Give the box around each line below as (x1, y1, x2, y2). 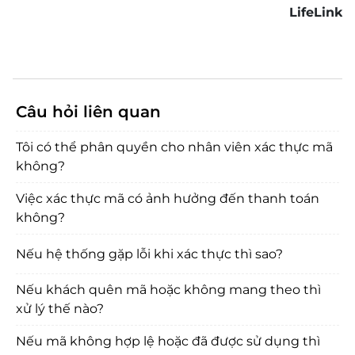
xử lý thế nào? (16, 301, 104, 316)
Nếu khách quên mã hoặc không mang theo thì (16, 282, 321, 297)
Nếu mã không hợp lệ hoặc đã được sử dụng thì (16, 334, 320, 349)
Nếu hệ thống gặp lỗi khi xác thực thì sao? (16, 246, 283, 261)
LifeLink (289, 5, 342, 20)
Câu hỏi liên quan (16, 101, 161, 121)
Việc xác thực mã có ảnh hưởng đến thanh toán (16, 191, 319, 206)
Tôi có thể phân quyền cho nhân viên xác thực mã (16, 139, 333, 155)
